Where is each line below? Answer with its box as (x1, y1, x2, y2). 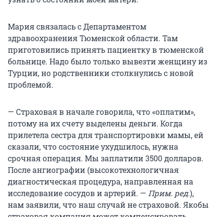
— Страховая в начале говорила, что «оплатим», (8, 107, 195, 117)
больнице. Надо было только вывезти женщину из (8, 56, 207, 67)
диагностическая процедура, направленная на (8, 176, 193, 187)
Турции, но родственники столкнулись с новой (8, 68, 194, 78)
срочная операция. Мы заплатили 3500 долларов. (8, 153, 203, 164)
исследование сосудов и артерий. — (8, 188, 148, 199)
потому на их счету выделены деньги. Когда (8, 118, 183, 129)
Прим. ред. (148, 188, 190, 199)
